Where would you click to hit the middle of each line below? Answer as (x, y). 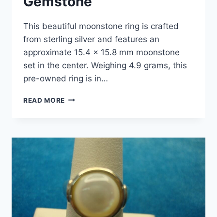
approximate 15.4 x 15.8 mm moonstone (101, 52)
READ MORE (44, 100)
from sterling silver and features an (91, 39)
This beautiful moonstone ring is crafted (101, 26)
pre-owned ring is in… (66, 78)
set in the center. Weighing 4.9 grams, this (105, 65)
